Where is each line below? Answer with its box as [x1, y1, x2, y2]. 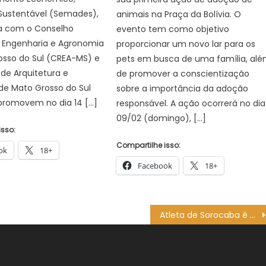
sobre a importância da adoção [116, 83, 249, 94]
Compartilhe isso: [116, 140, 181, 150]
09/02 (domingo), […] [116, 112, 207, 124]
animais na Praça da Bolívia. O [116, 8, 242, 20]
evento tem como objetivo [116, 23, 230, 35]
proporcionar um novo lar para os [116, 38, 256, 50]
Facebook [138, 160, 173, 171]
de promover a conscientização [116, 68, 250, 80]
